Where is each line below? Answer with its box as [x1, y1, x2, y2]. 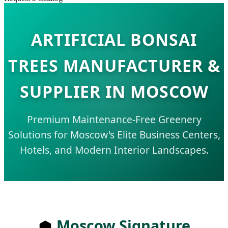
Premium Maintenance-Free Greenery [26, 112, 202, 126]
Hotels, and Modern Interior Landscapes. [19, 143, 209, 157]
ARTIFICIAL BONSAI [31, 28, 197, 50]
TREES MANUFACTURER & [8, 54, 220, 76]
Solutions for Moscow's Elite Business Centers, [8, 128, 220, 141]
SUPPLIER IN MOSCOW [19, 80, 209, 102]
